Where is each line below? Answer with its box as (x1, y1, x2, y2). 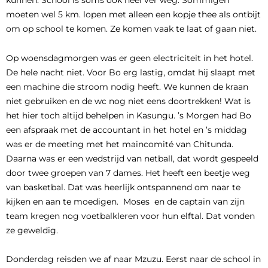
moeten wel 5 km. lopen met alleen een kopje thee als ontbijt (6, 9, 261, 20)
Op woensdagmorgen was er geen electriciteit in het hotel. (6, 52, 253, 63)
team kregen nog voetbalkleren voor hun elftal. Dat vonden (6, 210, 255, 221)
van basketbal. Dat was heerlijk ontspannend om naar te (6, 181, 240, 193)
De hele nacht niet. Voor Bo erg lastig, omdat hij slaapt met (6, 66, 255, 78)
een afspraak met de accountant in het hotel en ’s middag (6, 124, 247, 135)
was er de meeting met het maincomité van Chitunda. (6, 138, 233, 150)
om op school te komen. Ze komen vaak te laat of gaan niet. (6, 23, 257, 34)
